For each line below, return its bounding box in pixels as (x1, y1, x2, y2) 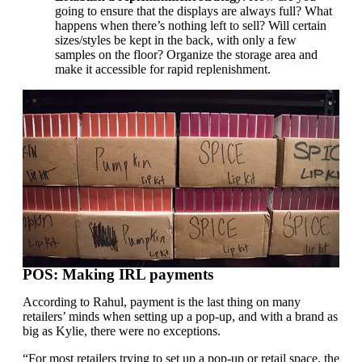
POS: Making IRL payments (23, 266, 213, 284)
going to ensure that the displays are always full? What (55, 3, 332, 18)
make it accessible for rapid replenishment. (55, 61, 271, 76)
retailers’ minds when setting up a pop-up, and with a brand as (23, 309, 338, 324)
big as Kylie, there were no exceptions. (23, 324, 221, 339)
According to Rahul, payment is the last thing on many (23, 295, 301, 309)
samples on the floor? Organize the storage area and (55, 47, 318, 61)
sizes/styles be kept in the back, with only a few (55, 32, 297, 47)
